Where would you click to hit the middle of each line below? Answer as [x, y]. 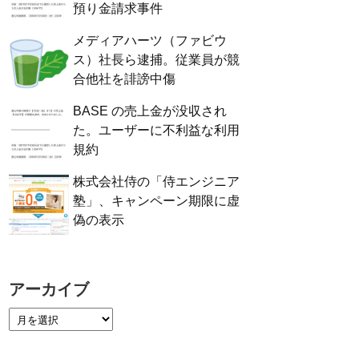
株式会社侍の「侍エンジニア [156, 182]
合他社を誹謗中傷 [124, 79]
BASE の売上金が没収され [150, 111]
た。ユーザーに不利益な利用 [156, 131]
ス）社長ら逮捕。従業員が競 [156, 60]
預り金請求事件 [118, 9]
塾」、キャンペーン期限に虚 [156, 201]
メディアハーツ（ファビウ [150, 41]
